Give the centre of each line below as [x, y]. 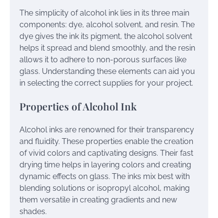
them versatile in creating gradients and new [98, 200]
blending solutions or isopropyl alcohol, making [105, 188]
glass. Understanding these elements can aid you [107, 71]
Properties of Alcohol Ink [78, 106]
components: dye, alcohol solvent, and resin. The [107, 24]
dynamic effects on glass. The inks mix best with [105, 177]
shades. [33, 212]
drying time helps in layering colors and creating [105, 165]
